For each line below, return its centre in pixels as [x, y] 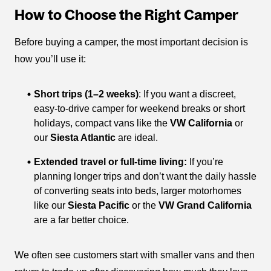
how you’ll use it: [50, 59]
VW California [201, 123]
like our [51, 206]
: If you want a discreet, [187, 94]
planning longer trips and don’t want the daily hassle [145, 177]
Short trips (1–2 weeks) [86, 94]
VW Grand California [205, 206]
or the [144, 206]
